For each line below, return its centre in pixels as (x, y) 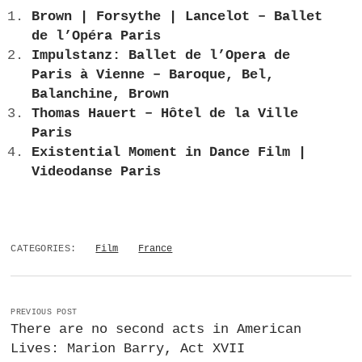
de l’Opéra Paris (96, 36)
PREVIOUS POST (44, 312)
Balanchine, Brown (100, 95)
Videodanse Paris (96, 172)
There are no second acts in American (156, 329)
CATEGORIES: (44, 248)
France (156, 248)
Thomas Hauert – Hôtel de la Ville (164, 114)
